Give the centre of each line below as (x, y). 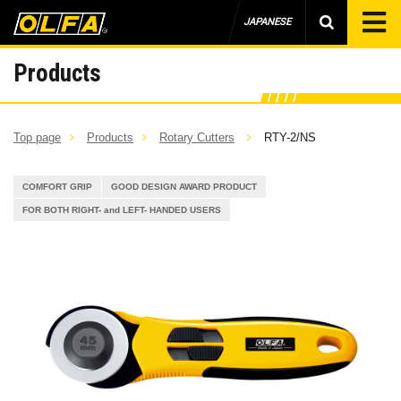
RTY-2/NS (290, 137)
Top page (37, 137)
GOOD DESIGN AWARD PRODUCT (184, 187)
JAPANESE (267, 22)
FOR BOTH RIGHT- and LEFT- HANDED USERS (122, 210)
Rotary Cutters (197, 137)
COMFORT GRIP (57, 187)
